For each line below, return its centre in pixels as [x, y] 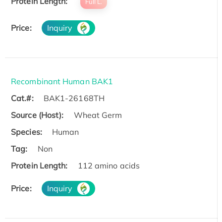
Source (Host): [37, 115]
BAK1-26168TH [74, 98]
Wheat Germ [98, 115]
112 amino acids [109, 166]
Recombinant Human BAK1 [62, 82]
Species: [27, 132]
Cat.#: [22, 98]
